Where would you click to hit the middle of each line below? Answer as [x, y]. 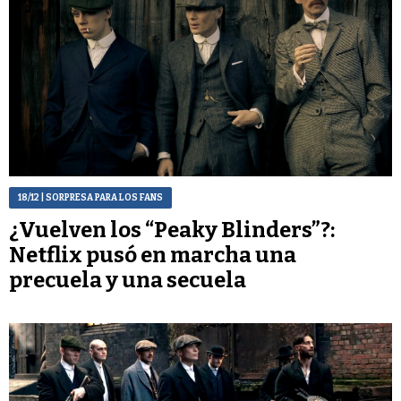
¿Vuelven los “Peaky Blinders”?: [172, 230]
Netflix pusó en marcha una [153, 256]
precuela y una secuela [128, 281]
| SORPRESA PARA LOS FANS [101, 198]
